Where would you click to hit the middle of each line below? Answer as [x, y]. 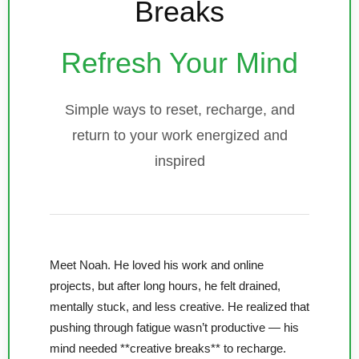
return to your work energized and [179, 136]
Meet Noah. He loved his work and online [157, 266]
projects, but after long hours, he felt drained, [165, 286]
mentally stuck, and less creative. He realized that [179, 307]
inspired [179, 161]
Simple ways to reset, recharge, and [179, 110]
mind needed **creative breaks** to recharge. [168, 349]
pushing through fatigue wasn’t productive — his [174, 328]
